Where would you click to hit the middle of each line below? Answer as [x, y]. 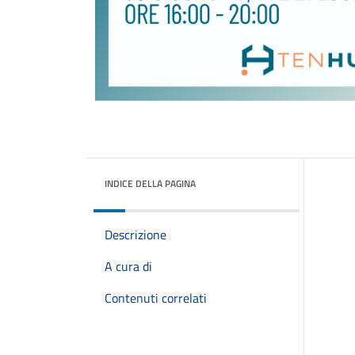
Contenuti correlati [156, 298]
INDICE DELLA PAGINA [150, 183]
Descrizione [136, 235]
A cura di [128, 266]
